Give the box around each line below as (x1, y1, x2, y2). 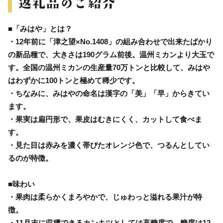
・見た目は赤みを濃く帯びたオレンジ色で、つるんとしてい (8, 140, 210, 149)
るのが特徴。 (8, 153, 53, 162)
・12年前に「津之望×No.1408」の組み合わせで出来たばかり (8, 37, 213, 46)
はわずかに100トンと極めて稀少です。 (8, 76, 139, 85)
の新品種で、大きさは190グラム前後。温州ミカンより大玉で (8, 50, 214, 59)
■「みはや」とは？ (8, 24, 72, 33)
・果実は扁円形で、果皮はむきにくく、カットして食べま (8, 114, 202, 123)
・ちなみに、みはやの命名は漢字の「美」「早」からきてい (8, 89, 210, 98)
